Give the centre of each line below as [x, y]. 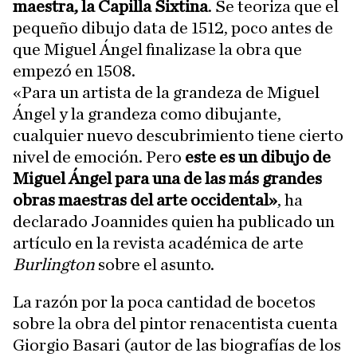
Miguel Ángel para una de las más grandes [167, 178]
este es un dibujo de [256, 157]
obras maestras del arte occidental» [145, 200]
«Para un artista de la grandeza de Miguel [166, 92]
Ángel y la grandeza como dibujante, [147, 114]
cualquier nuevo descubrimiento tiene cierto [178, 135]
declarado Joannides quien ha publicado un [174, 222]
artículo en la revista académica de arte [158, 243]
